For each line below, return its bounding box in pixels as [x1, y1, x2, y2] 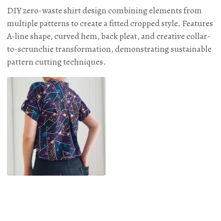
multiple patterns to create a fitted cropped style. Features [7, 17, 213, 30]
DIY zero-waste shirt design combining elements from [7, 4, 202, 17]
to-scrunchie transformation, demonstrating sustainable [7, 43, 212, 55]
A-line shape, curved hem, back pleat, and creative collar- [7, 30, 211, 42]
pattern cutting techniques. [7, 56, 106, 68]
